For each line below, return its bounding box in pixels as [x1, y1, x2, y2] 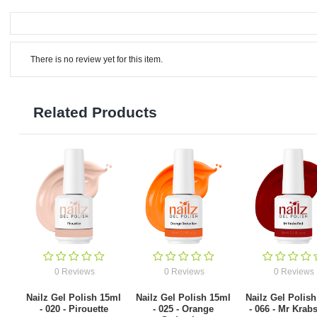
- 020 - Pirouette [39, 303, 108, 314]
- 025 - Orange [153, 303, 214, 314]
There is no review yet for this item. [30, 54, 163, 64]
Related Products [33, 103, 157, 120]
